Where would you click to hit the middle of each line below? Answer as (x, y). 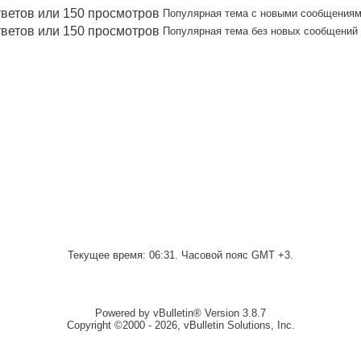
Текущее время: (108, 255)
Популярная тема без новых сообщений (260, 31)
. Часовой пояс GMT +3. (234, 255)
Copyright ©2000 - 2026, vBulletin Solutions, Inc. (180, 325)
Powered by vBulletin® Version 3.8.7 (180, 313)
